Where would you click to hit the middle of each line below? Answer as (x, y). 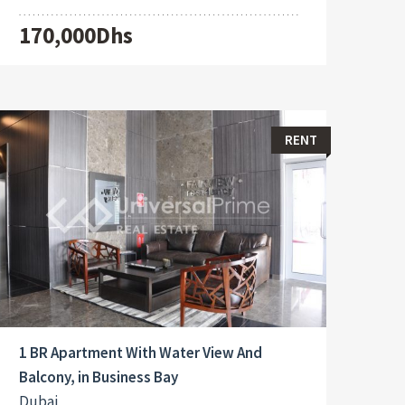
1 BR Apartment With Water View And (140, 353)
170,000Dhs (75, 35)
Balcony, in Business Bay (98, 377)
